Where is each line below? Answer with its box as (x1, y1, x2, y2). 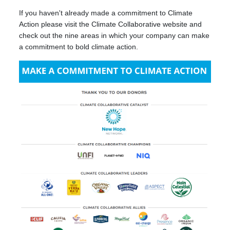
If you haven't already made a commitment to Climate (19, 8, 193, 17)
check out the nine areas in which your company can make (19, 31, 210, 40)
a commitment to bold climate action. (19, 42, 139, 51)
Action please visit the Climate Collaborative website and (19, 20, 202, 28)
